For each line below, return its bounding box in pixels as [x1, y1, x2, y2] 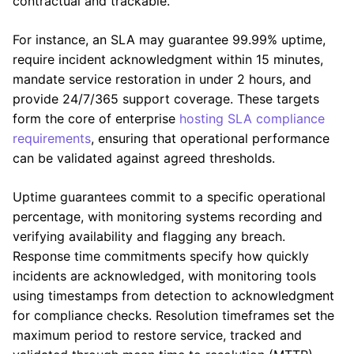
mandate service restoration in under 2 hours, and [13, 70, 311, 87]
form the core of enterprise [13, 110, 179, 126]
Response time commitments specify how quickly [13, 247, 309, 264]
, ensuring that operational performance [91, 130, 330, 146]
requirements [13, 130, 91, 146]
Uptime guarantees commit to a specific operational [13, 188, 326, 205]
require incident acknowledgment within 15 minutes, [13, 51, 323, 67]
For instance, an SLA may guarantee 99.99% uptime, [13, 31, 326, 47]
